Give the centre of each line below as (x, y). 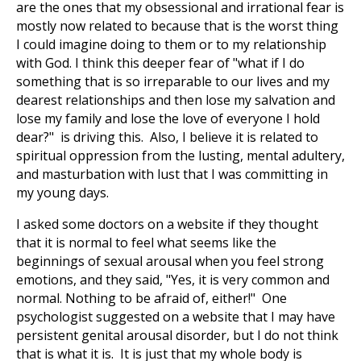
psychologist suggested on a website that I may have (176, 317)
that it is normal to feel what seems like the (146, 243)
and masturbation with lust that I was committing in (172, 174)
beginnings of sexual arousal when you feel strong (170, 261)
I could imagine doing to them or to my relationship (171, 44)
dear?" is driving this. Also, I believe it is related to (167, 137)
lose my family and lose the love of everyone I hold (168, 118)
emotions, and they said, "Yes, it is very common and (173, 280)
